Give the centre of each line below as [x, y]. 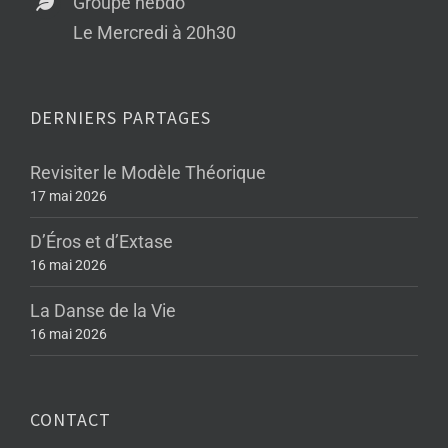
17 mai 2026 [68, 196]
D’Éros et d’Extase [101, 242]
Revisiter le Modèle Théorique [148, 173]
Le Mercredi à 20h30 [155, 32]
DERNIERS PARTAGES [120, 118]
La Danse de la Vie [103, 311]
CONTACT [70, 420]
